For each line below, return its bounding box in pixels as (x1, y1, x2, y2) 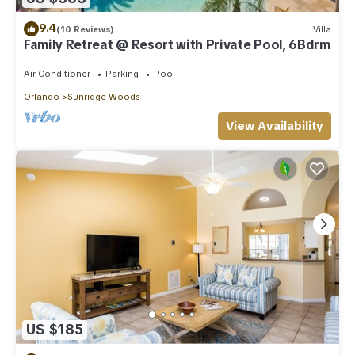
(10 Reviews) (56, 23, 114, 35)
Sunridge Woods (67, 91, 139, 103)
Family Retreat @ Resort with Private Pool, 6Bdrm (24, 36, 330, 54)
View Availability (226, 118, 323, 135)
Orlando (24, 91, 59, 103)
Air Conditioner (24, 68, 90, 80)
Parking (105, 68, 139, 80)
